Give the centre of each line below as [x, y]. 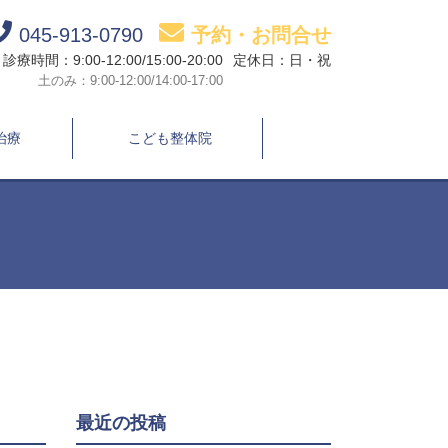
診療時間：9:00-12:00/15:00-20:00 [113, 60]
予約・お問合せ [261, 35]
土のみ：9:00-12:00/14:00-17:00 [130, 80]
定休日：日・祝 [282, 60]
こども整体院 [169, 138]
